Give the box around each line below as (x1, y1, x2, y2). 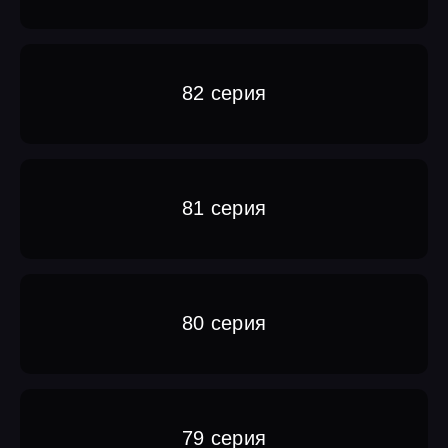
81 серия (181, 197, 267, 220)
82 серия (181, 82, 267, 105)
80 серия (181, 312, 267, 335)
